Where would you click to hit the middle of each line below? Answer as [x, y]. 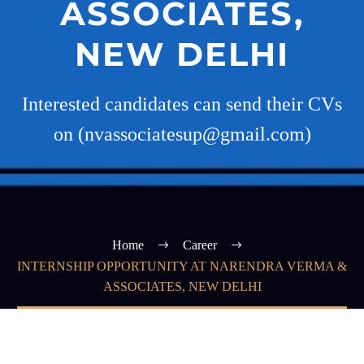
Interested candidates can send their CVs [182, 104]
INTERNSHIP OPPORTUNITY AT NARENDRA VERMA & [182, 266]
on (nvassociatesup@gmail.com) [182, 134]
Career [199, 245]
